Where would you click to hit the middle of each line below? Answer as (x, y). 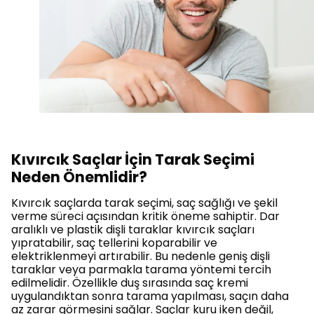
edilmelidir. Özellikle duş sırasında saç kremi (130, 282)
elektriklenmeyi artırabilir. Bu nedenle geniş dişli (141, 256)
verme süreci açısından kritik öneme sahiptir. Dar (145, 216)
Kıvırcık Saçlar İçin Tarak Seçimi (133, 159)
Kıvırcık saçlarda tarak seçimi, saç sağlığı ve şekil (144, 203)
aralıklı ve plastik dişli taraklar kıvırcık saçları (133, 229)
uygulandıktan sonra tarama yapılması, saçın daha (150, 296)
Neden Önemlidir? (79, 177)
